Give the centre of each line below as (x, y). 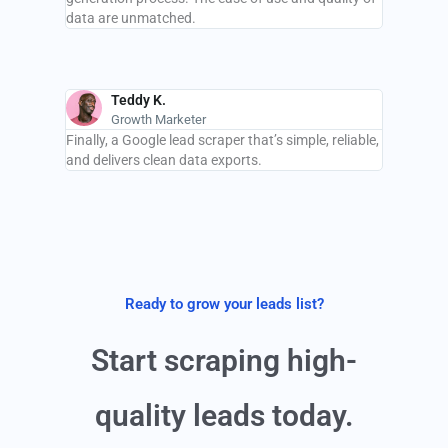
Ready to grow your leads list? (224, 303)
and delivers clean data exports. (164, 159)
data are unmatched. (131, 17)
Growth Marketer (159, 119)
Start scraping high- (224, 360)
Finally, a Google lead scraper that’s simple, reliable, (223, 139)
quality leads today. (224, 415)
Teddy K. (139, 99)
